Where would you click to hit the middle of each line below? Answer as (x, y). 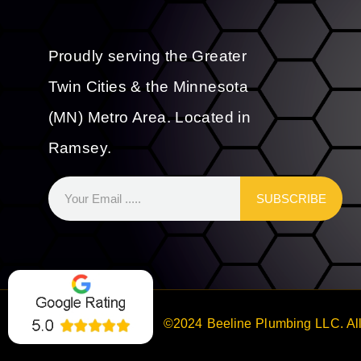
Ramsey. (80, 148)
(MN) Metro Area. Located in (149, 118)
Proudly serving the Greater (147, 56)
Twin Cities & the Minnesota (148, 87)
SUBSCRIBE (291, 198)
